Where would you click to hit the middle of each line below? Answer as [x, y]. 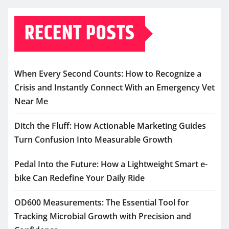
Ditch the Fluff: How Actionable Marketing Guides [110, 126]
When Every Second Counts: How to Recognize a [108, 74]
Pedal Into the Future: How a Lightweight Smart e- [111, 164]
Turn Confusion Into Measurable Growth [93, 140]
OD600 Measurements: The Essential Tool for [102, 203]
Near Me [31, 101]
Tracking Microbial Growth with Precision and [103, 216]
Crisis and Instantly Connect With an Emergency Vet [114, 88]
